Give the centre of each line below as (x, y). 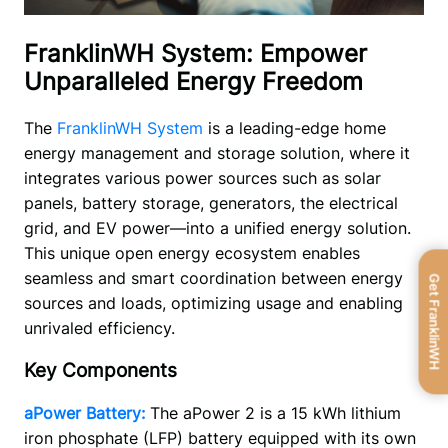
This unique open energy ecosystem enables (191, 253)
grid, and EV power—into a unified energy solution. (217, 228)
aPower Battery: (84, 412)
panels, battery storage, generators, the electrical (210, 203)
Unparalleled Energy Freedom (193, 82)
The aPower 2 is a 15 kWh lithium (275, 412)
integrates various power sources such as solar (202, 178)
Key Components (100, 371)
